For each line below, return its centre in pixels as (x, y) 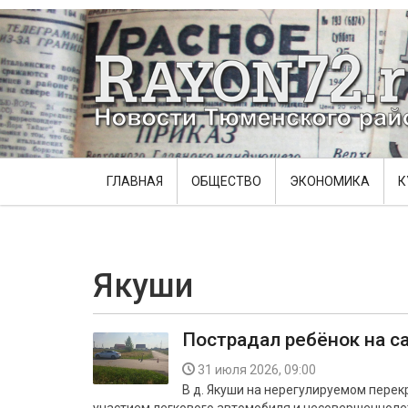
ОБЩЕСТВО (226, 181)
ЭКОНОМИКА (330, 181)
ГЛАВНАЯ (135, 181)
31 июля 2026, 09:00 (257, 370)
